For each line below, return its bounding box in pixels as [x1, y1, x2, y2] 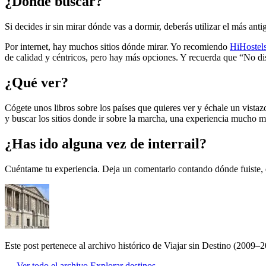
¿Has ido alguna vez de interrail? [5, 135, 207, 151]
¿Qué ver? [5, 74, 68, 90]
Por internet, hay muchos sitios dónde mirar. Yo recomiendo [5, 41, 230, 52]
